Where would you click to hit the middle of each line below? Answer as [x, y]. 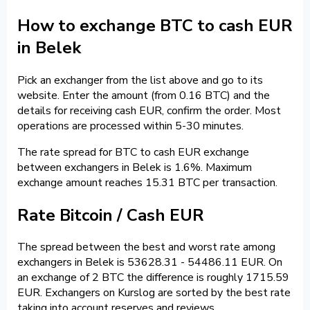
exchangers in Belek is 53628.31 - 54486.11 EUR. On [150, 263]
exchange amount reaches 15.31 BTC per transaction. [147, 182]
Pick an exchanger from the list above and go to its [140, 80]
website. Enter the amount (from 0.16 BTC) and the [144, 95]
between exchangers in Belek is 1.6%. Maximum [135, 167]
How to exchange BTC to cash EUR [155, 25]
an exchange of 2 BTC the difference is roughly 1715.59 [153, 278]
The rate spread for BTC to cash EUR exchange [133, 152]
